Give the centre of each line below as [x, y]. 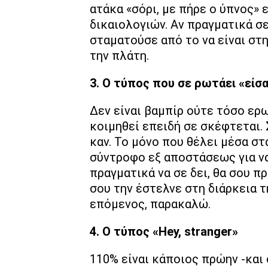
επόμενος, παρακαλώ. [150, 204]
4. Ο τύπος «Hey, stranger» [164, 232]
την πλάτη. [119, 56]
